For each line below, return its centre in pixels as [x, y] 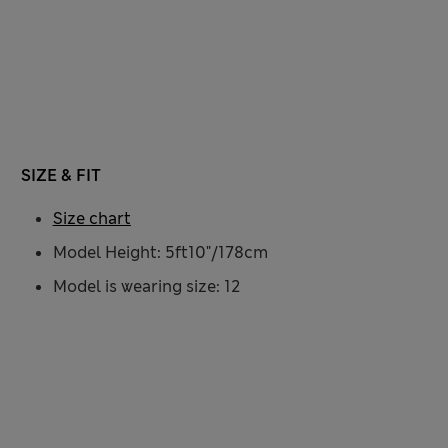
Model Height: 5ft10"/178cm [160, 253]
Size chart [91, 219]
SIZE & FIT [60, 176]
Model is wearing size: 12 [146, 287]
